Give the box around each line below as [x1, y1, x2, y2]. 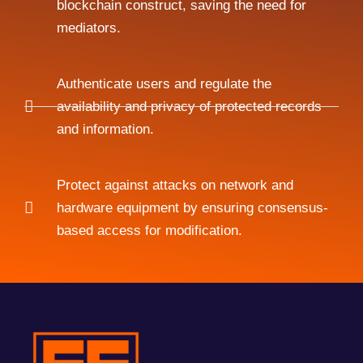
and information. [56, 121, 156, 137]
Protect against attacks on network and [56, 177, 293, 193]
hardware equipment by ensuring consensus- [56, 199, 328, 216]
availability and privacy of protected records [56, 98, 322, 114]
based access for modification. [56, 222, 245, 238]
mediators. [56, 19, 123, 36]
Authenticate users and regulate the [56, 75, 271, 92]
